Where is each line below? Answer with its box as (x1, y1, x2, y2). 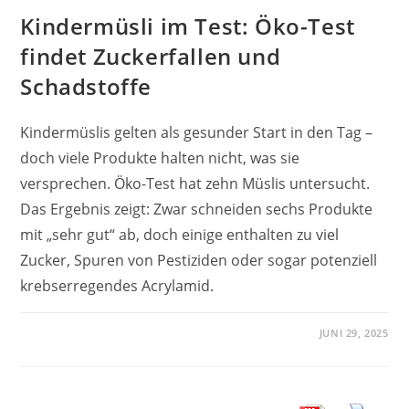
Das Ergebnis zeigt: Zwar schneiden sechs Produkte (20, 198, 373, 219)
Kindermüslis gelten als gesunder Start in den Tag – (20, 121, 373, 142)
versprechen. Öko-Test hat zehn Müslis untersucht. (20, 173, 371, 194)
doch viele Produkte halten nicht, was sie (20, 147, 300, 168)
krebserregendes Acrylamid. (20, 275, 215, 296)
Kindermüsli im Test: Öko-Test (20, 10, 355, 41)
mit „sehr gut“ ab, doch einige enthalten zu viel (20, 224, 340, 245)
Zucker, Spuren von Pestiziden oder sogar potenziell (20, 249, 378, 270)
